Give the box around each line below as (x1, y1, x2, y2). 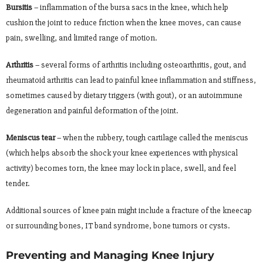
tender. (6, 178, 29, 188)
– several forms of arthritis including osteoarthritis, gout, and (33, 59, 246, 70)
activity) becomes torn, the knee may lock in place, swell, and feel (6, 163, 236, 173)
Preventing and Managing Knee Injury (6, 248, 214, 262)
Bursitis (6, 2, 32, 12)
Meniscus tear (6, 132, 55, 143)
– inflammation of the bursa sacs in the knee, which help (32, 2, 228, 12)
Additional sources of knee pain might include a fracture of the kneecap (6, 205, 252, 215)
